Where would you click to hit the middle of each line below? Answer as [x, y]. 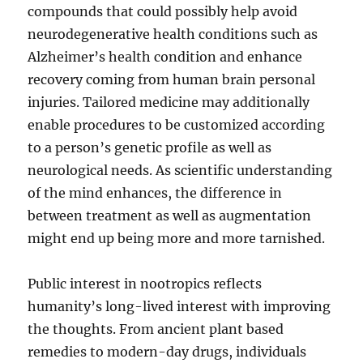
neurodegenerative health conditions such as [173, 34]
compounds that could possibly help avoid [163, 11]
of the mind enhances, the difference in [155, 193]
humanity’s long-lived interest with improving [179, 306]
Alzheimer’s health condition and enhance [165, 57]
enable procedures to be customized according [177, 125]
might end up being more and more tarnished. [177, 238]
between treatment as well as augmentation [170, 216]
